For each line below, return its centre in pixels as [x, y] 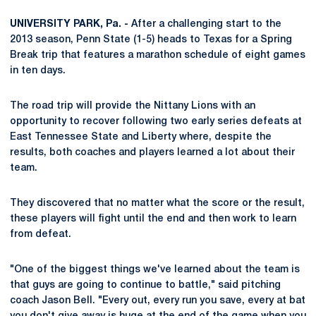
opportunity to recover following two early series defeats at [156, 122]
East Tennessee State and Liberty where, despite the [141, 137]
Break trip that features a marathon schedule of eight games [158, 55]
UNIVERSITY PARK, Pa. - [69, 24]
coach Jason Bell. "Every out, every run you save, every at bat [158, 301]
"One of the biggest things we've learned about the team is [155, 270]
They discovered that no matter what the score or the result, [157, 203]
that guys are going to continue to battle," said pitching [145, 285]
